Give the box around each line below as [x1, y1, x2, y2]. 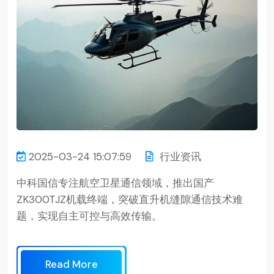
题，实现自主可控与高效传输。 [17, 209, 162, 223]
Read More [45, 257, 98, 271]
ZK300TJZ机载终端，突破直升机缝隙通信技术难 [17, 192, 243, 206]
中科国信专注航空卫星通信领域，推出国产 [17, 176, 214, 190]
